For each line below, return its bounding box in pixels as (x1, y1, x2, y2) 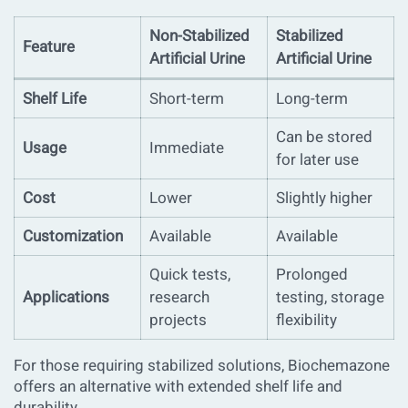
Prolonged (275, 263, 348, 287)
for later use (275, 148, 359, 172)
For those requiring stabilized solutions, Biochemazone (14, 354, 390, 378)
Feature (22, 36, 75, 59)
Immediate (148, 137, 224, 160)
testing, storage (275, 286, 384, 310)
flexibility (275, 309, 337, 332)
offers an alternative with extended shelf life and (14, 375, 342, 399)
